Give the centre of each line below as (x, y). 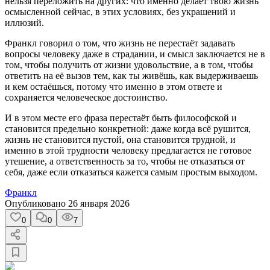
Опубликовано (36, 203)
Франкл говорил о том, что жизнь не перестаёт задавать (120, 43)
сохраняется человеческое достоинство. (86, 97)
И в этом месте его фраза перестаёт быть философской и (121, 118)
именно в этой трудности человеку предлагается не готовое (128, 150)
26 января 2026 (99, 203)
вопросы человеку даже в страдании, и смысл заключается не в (135, 54)
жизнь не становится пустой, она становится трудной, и (120, 139)
